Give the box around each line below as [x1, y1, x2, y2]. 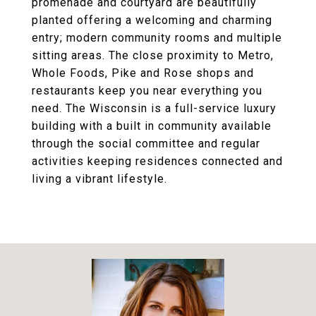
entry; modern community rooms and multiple [32, 31, 282, 44]
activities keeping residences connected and [32, 154, 283, 168]
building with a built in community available [32, 119, 272, 133]
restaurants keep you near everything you [32, 84, 262, 97]
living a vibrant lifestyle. [32, 172, 167, 186]
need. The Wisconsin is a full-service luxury [32, 102, 276, 115]
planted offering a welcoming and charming [32, 13, 272, 27]
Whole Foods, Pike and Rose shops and [32, 66, 254, 80]
